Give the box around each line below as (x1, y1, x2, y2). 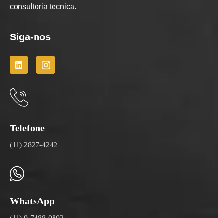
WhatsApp (10, 196, 54, 207)
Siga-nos (10, 31, 51, 42)
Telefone (10, 123, 45, 134)
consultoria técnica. (10, 2, 76, 11)
